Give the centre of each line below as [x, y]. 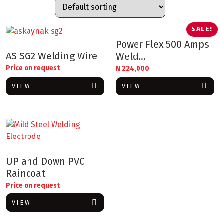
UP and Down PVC [45, 161]
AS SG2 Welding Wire [52, 56]
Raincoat [26, 173]
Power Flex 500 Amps [163, 44]
